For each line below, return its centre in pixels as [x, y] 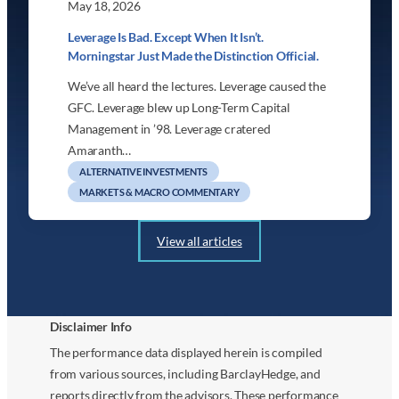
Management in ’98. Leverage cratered [169, 129]
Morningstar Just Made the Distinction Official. [193, 56]
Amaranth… [100, 151]
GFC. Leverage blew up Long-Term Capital [179, 108]
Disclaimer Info [91, 327]
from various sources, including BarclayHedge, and [185, 373]
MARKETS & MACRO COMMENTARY [159, 192]
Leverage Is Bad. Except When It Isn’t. [166, 37]
